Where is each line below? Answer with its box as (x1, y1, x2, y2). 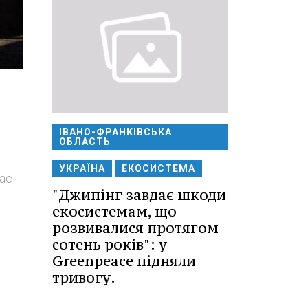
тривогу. (52, 267, 115, 287)
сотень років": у (52, 234, 167, 254)
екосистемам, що (52, 201, 177, 221)
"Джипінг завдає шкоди (52, 185, 226, 204)
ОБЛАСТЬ (59, 135, 111, 147)
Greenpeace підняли (52, 251, 196, 270)
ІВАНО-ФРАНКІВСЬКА (59, 126, 172, 137)
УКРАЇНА (59, 162, 105, 174)
